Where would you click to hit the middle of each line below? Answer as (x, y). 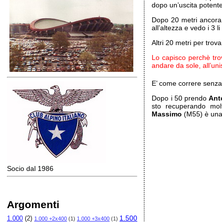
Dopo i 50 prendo (180, 98)
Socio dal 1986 (30, 168)
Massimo (167, 114)
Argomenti (33, 204)
